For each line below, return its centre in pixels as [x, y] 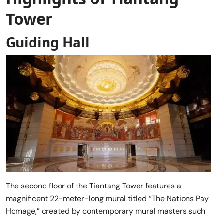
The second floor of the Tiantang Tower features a [93, 186]
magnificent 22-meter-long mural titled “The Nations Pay [107, 198]
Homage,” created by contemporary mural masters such [106, 211]
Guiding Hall [48, 42]
